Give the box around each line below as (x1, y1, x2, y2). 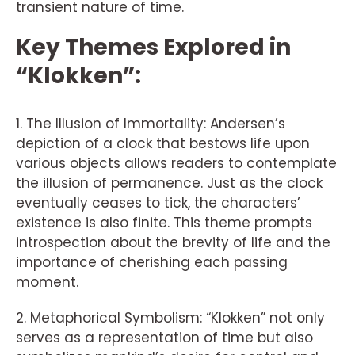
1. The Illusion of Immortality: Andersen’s (16, 114, 285, 133)
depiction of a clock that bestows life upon (16, 134, 310, 153)
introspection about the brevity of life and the (16, 233, 330, 252)
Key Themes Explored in (16, 32, 291, 63)
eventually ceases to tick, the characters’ (16, 193, 300, 212)
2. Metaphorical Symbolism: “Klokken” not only (16, 308, 325, 327)
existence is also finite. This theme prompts (16, 213, 312, 232)
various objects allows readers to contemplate (16, 154, 337, 173)
